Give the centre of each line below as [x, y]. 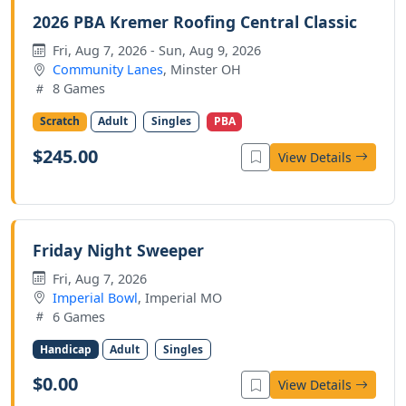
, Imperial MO [180, 297]
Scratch [59, 121]
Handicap [65, 349]
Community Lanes [108, 70]
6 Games [77, 316]
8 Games [77, 89]
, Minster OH [202, 70]
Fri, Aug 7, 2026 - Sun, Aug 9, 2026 [155, 51]
